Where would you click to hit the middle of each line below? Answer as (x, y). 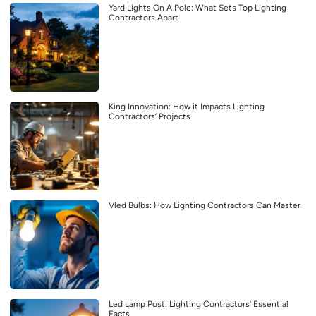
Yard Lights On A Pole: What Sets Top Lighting (197, 7)
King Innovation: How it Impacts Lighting (187, 106)
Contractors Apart (144, 17)
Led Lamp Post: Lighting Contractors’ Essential (199, 304)
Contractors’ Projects (150, 116)
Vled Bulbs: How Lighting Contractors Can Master (205, 205)
